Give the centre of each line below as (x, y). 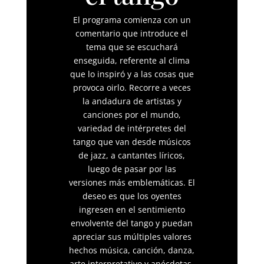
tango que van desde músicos (132, 142)
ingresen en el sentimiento (132, 210)
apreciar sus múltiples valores (132, 237)
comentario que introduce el (132, 34)
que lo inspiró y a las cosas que (132, 74)
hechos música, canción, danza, (132, 250)
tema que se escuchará (132, 47)
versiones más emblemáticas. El (132, 183)
